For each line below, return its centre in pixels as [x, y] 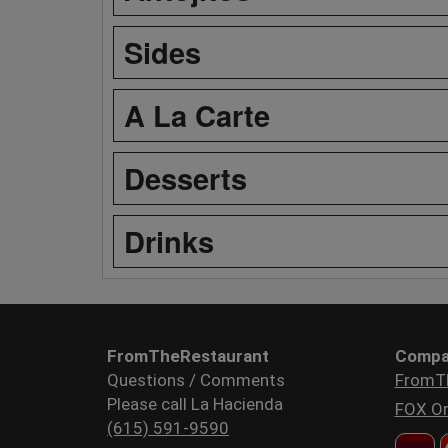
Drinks [169, 240]
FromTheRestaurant [188, 355]
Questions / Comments [196, 379]
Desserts [185, 177]
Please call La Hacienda [195, 403]
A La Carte [197, 114]
